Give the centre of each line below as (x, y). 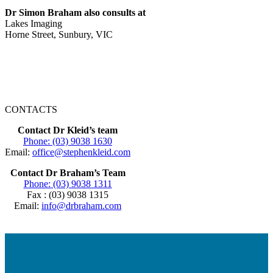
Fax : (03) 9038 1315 (68, 194)
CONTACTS (31, 109)
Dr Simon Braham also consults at (75, 12)
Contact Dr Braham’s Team (68, 172)
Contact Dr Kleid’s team (68, 130)
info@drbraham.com (81, 205)
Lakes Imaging (34, 23)
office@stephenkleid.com (81, 152)
